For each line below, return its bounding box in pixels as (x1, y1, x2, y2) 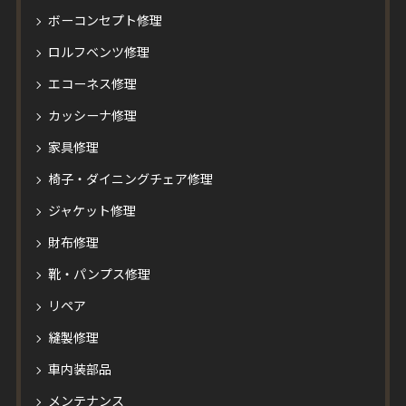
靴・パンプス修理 (47, 265, 150, 285)
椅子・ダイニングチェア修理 (47, 169, 213, 190)
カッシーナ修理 (47, 106, 137, 127)
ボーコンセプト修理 (47, 11, 162, 32)
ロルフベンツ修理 (47, 43, 150, 63)
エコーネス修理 (47, 74, 137, 95)
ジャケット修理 (47, 201, 136, 222)
